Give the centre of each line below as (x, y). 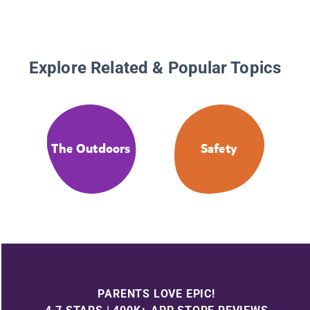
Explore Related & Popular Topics (155, 68)
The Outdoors (91, 149)
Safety (219, 149)
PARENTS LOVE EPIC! (156, 293)
